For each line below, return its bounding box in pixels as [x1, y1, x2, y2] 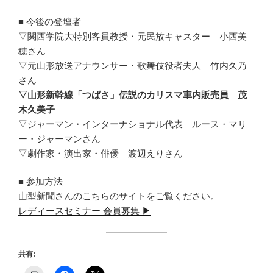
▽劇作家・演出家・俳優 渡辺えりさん [18, 147, 183, 158]
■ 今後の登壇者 [18, 16, 81, 27]
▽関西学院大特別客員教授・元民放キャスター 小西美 [18, 30, 247, 41]
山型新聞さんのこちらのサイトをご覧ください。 [18, 191, 219, 202]
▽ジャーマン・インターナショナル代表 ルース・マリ [18, 118, 247, 129]
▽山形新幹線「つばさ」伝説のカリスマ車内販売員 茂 [18, 89, 247, 100]
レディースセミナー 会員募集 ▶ [18, 205, 151, 216]
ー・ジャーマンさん [18, 133, 101, 144]
